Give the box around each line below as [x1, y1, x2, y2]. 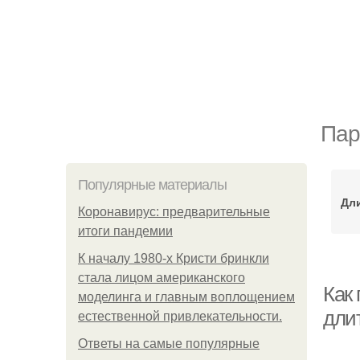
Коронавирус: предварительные [78, 205, 270, 219]
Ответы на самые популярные [78, 337, 260, 350]
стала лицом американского [78, 271, 245, 284]
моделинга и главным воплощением [78, 290, 295, 304]
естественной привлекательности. [78, 309, 282, 323]
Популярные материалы [78, 177, 227, 193]
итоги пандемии [78, 224, 173, 238]
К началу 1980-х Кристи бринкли [78, 252, 269, 265]
